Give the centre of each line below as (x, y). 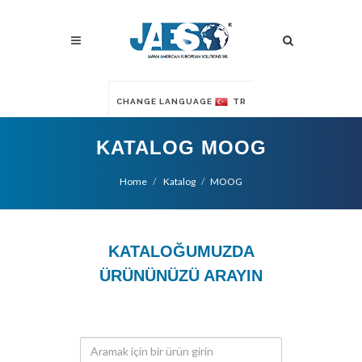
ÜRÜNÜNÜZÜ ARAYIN (181, 276)
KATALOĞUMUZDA (181, 251)
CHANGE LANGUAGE (166, 101)
